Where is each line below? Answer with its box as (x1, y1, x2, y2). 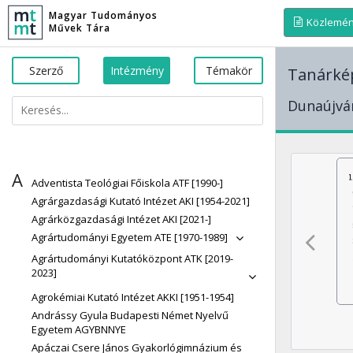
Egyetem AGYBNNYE (32, 322, 126, 336)
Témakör (205, 63, 252, 78)
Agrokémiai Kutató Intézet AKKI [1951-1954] (32, 290, 234, 304)
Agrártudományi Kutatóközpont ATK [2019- (32, 251, 233, 266)
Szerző (28, 63, 63, 78)
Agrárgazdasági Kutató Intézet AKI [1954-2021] (32, 194, 250, 208)
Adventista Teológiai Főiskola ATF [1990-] (32, 176, 223, 190)
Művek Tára (49, 21, 110, 35)
